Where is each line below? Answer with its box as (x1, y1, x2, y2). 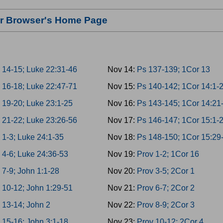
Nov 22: (107, 201, 137, 209)
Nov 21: (107, 184, 137, 192)
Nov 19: (107, 150, 137, 158)
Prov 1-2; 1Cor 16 (136, 150, 199, 158)
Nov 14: (107, 65, 137, 74)
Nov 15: (107, 82, 137, 91)
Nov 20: (107, 167, 137, 175)
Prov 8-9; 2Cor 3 (136, 201, 195, 209)
